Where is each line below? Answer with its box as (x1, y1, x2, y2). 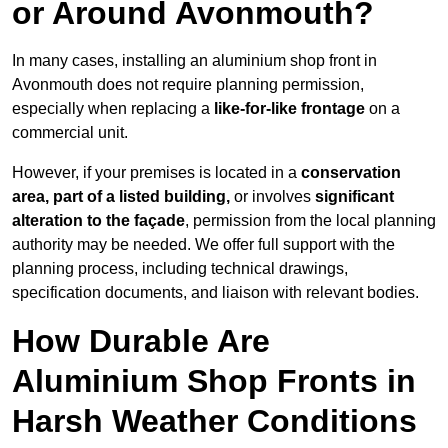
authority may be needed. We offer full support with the (12, 236, 395, 254)
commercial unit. (12, 124, 128, 142)
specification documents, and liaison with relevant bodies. (12, 284, 419, 302)
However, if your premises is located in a (12, 164, 301, 182)
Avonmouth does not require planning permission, (12, 76, 364, 94)
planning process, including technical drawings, (12, 260, 348, 278)
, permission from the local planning (185, 212, 436, 230)
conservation (301, 164, 401, 182)
